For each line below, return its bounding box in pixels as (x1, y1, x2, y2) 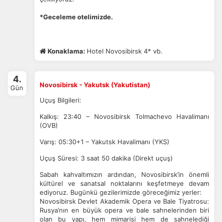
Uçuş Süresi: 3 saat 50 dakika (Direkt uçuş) (39, 154, 173, 162)
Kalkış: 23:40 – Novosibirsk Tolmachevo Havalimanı (39, 112, 209, 120)
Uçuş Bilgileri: (39, 96, 81, 104)
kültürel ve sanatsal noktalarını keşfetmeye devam (39, 179, 209, 187)
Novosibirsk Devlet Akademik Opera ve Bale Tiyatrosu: (39, 197, 209, 205)
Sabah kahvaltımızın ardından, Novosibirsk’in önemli (39, 170, 209, 178)
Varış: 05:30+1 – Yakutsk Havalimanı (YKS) (39, 138, 169, 146)
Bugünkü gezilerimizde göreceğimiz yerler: (70, 188, 202, 196)
